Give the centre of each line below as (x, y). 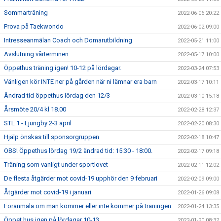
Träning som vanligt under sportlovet (56, 165)
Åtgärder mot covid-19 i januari (48, 192)
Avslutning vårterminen (36, 54)
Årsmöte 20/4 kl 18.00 (35, 109)
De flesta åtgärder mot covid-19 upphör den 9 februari (81, 178)
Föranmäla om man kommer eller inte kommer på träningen (88, 206)
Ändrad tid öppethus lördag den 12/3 (57, 95)
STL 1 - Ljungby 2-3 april (38, 123)
